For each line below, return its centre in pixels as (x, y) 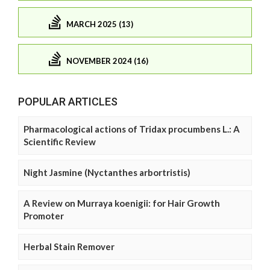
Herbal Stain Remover (69, 246)
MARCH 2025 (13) (100, 24)
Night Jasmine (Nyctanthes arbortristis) (107, 172)
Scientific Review (60, 141)
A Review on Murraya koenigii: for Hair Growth (122, 203)
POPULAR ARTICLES (68, 101)
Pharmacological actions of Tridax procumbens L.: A (132, 129)
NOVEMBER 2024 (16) (107, 61)
